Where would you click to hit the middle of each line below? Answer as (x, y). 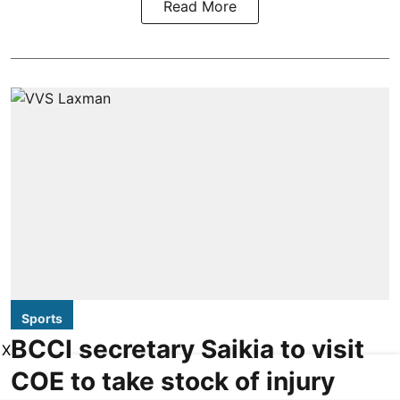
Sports (42, 319)
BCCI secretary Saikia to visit (187, 350)
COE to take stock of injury (173, 382)
